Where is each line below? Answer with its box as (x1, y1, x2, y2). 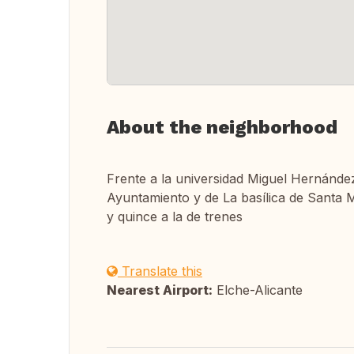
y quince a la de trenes (107, 209, 243, 224)
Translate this (118, 263, 202, 279)
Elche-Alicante (213, 282, 303, 298)
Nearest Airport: (107, 282, 213, 298)
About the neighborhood (107, 116, 337, 138)
